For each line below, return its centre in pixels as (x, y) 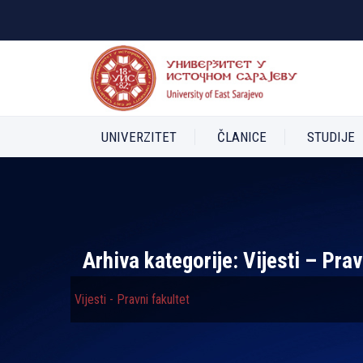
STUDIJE (331, 137)
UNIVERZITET (139, 137)
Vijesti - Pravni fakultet (132, 299)
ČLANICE (242, 137)
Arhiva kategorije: (163, 261)
